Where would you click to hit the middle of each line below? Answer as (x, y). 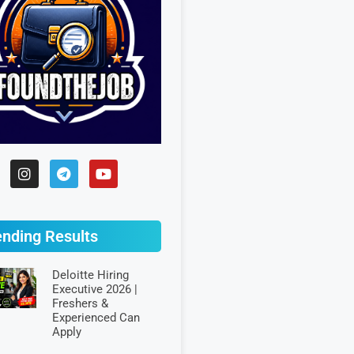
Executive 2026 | (94, 289)
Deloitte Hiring (90, 275)
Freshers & (80, 303)
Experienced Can (96, 318)
